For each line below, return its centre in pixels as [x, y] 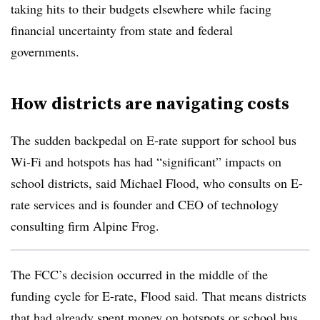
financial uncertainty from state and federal [122, 30]
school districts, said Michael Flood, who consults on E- [157, 183]
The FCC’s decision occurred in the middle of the [139, 274]
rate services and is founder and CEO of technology [145, 204]
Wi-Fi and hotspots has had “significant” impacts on [146, 161]
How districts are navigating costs [150, 103]
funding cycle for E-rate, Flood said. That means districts [159, 296]
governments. [51, 51]
